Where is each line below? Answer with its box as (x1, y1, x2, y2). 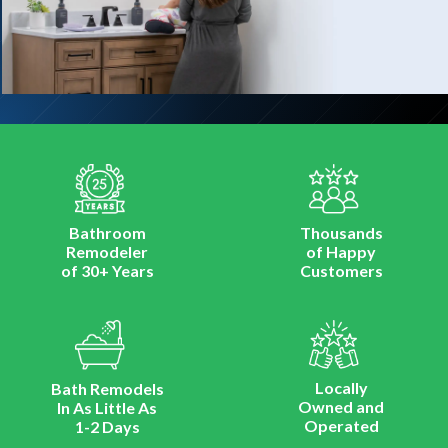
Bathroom (68, 222, 146, 242)
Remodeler (66, 241, 148, 261)
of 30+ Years (60, 260, 154, 280)
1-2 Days (74, 416, 140, 436)
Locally (314, 377, 368, 397)
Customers (299, 260, 383, 280)
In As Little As (57, 397, 157, 417)
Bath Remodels (50, 378, 164, 398)
